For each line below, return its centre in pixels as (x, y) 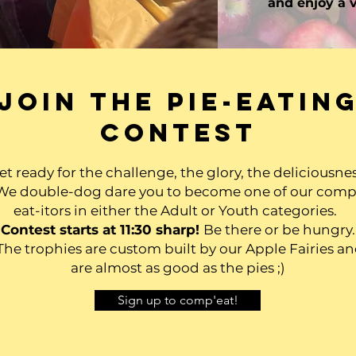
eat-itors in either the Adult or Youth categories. (178, 211)
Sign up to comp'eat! (178, 300)
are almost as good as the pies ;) (178, 268)
